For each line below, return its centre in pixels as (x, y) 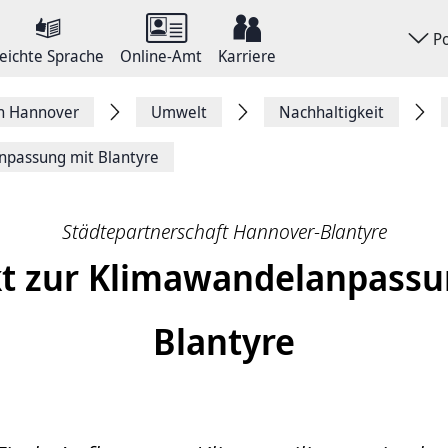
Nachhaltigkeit (331, 112)
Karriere (247, 56)
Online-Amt (161, 56)
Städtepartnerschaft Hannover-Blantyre (224, 231)
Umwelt (179, 112)
